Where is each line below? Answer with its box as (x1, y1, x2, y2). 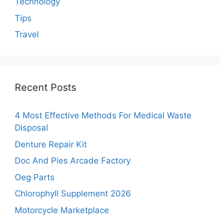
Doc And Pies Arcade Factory (15, 156, 131, 166)
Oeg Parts (15, 172, 55, 182)
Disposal (15, 123, 48, 133)
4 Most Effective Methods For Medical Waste (15, 110, 192, 121)
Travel (15, 29, 39, 40)
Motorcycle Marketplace (15, 205, 109, 215)
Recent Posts (15, 82, 76, 94)
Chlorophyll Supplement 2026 (15, 189, 131, 199)
